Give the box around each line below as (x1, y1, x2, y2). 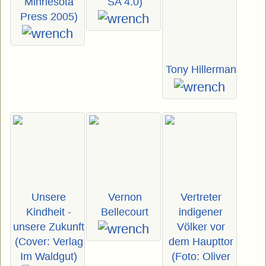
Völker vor (176, 220, 225, 233)
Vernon (107, 191, 142, 203)
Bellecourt (101, 205, 148, 218)
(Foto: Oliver (171, 250, 230, 262)
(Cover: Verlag (14, 235, 83, 248)
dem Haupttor (168, 235, 233, 248)
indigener (179, 205, 223, 218)
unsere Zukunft (13, 220, 84, 233)
